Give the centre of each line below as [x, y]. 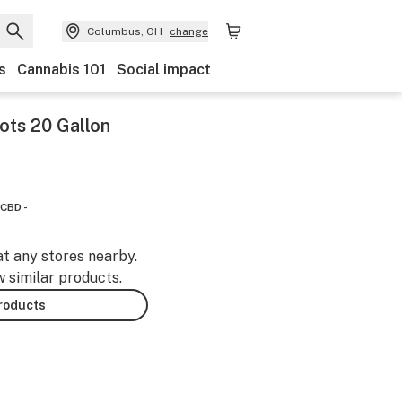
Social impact [164, 70]
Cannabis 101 [61, 70]
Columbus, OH [125, 31]
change [189, 31]
